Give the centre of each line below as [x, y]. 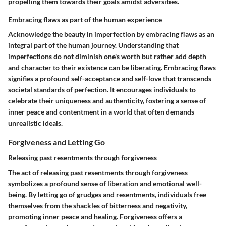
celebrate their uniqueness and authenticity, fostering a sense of [107, 101]
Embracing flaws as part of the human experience [85, 20]
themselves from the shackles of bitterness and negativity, [98, 206]
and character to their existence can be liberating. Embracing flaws [112, 68]
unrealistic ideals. [35, 123]
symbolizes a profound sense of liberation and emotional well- [105, 184]
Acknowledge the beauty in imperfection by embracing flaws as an [111, 34]
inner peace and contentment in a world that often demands [101, 112]
